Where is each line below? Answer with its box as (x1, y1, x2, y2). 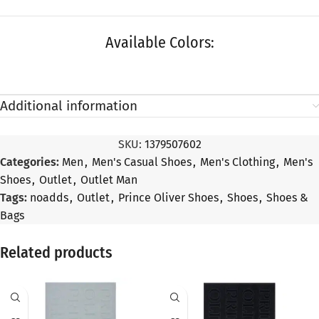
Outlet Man (80, 173, 137, 187)
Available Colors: (105, 33, 214, 53)
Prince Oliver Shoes (118, 191, 219, 205)
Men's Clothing (200, 155, 275, 169)
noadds (30, 191, 68, 205)
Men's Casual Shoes (92, 155, 192, 169)
